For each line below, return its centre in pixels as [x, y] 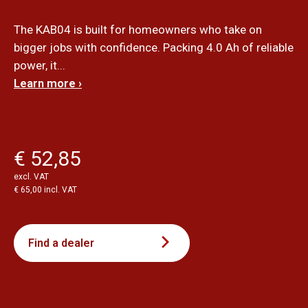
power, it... [40, 65]
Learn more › [48, 83]
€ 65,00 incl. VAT [45, 189]
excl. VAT [31, 176]
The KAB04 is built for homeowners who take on [138, 29]
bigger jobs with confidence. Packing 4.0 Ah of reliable [154, 47]
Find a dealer [61, 243]
